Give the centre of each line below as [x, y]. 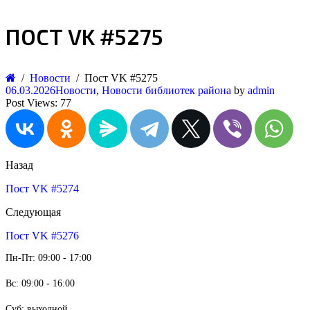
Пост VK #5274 [42, 189]
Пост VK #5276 [42, 236]
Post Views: [31, 103]
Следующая [33, 212]
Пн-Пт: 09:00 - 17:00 [48, 258]
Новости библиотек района [166, 90]
